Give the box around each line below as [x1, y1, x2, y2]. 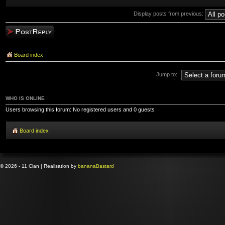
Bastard [96, 163, 114, 169]
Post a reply [6, 27, 35, 34]
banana [78, 163, 96, 169]
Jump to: [156, 71, 177, 78]
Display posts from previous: [134, 11, 205, 17]
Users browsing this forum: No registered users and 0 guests [6, 106, 155, 113]
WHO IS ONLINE [6, 95, 45, 101]
